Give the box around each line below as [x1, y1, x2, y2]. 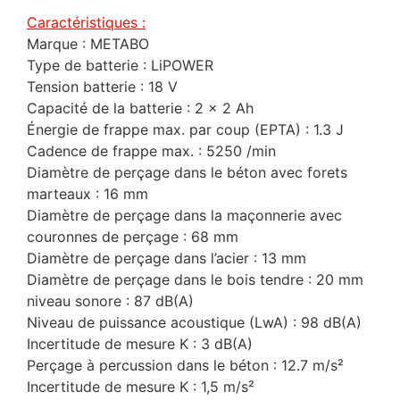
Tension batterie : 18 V [27, 77, 178, 96]
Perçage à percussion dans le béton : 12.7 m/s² [27, 355, 344, 374]
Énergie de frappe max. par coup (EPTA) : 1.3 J [27, 120, 344, 138]
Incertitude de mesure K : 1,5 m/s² [27, 377, 254, 396]
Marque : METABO [27, 34, 149, 53]
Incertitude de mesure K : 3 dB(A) [27, 334, 253, 353]
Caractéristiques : [27, 12, 146, 31]
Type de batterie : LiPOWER [27, 55, 213, 74]
